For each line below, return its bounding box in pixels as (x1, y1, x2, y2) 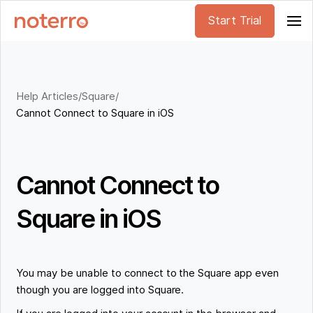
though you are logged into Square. (16, 284, 184, 297)
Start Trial (208, 14, 261, 27)
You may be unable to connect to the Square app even (16, 267, 279, 280)
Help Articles (16, 89, 78, 103)
